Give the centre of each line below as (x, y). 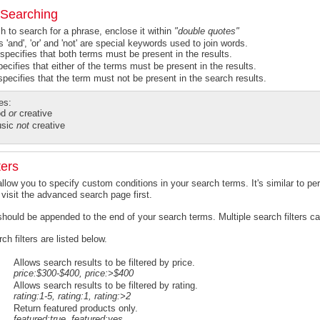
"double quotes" (207, 31)
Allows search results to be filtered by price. (104, 262)
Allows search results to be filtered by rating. (106, 285)
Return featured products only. (76, 308)
